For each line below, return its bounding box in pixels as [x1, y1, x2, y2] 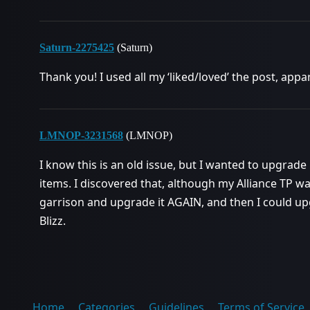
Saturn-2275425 [39, 42, 114, 53]
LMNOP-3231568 [39, 129, 123, 141]
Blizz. [39, 213, 66, 228]
